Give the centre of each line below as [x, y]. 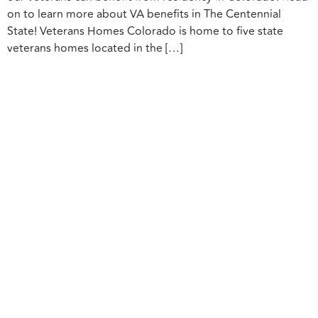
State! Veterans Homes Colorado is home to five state [145, 32]
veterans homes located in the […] [95, 49]
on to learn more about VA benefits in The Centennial [144, 15]
